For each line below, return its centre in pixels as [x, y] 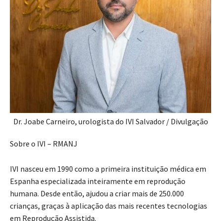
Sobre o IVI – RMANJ [44, 144]
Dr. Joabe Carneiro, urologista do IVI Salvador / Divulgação [110, 122]
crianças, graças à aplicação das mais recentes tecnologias [109, 206]
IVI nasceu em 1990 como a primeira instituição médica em [108, 169]
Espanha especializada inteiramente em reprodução [98, 181]
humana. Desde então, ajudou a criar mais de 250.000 [97, 194]
